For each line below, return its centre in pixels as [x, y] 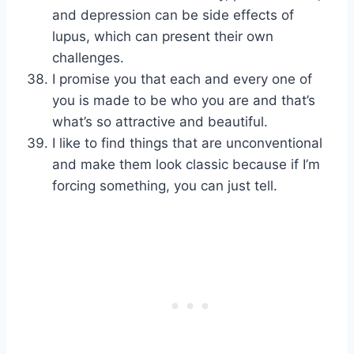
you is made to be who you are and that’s [184, 101]
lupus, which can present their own [163, 37]
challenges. [88, 58]
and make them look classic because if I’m [186, 165]
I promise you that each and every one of [182, 79]
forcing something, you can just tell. [165, 186]
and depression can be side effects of [173, 15]
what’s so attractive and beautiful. [160, 122]
